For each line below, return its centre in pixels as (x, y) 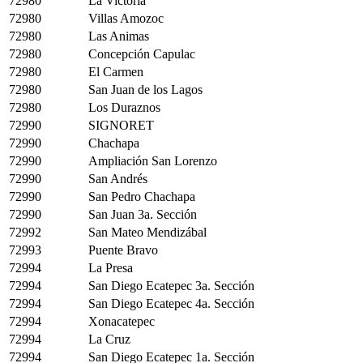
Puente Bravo (123, 250)
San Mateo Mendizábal (147, 232)
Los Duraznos (124, 107)
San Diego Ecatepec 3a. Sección (171, 286)
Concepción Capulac (142, 54)
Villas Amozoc (126, 18)
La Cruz (109, 339)
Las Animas (119, 36)
